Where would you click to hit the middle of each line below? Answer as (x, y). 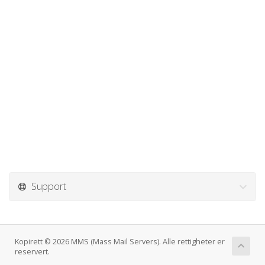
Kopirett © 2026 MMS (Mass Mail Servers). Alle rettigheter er (120, 242)
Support (46, 186)
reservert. (32, 252)
